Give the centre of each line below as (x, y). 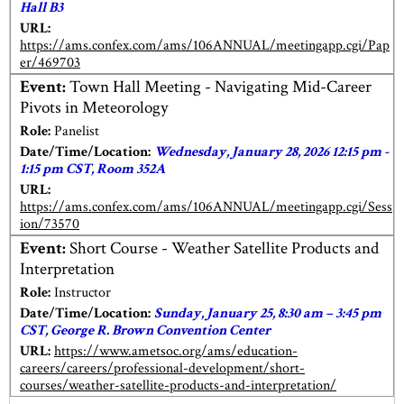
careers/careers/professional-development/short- (162, 368)
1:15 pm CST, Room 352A (92, 169)
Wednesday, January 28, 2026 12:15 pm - (271, 151)
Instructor (81, 292)
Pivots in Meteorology (94, 108)
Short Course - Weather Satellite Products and (222, 249)
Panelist (75, 131)
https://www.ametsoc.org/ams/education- (176, 351)
